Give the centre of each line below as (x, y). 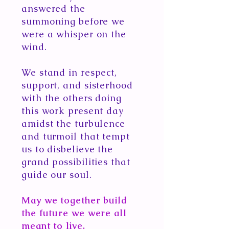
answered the (53, 8)
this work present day (73, 111)
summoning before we (73, 21)
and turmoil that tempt (76, 136)
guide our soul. (58, 175)
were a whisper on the (74, 34)
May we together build (74, 200)
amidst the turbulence (73, 123)
